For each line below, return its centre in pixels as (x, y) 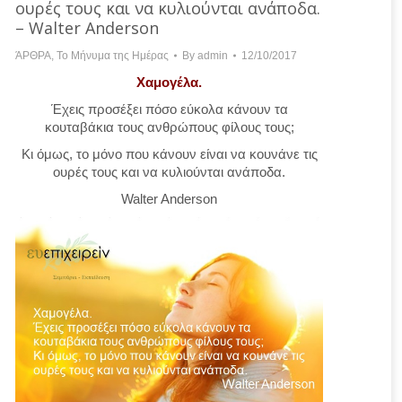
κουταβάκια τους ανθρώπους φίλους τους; (169, 127)
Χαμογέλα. (169, 82)
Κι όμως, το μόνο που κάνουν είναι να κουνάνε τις (169, 153)
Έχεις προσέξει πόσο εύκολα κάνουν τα (169, 109)
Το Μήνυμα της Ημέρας (113, 55)
